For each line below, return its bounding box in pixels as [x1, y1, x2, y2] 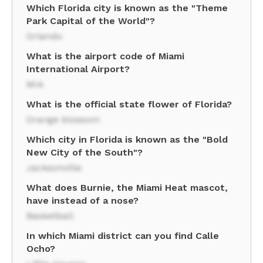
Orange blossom [26, 114, 100, 125]
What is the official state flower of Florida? [26, 99, 232, 110]
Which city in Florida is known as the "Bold [26, 134, 228, 145]
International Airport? [26, 63, 130, 75]
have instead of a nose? [26, 195, 139, 206]
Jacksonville [26, 162, 82, 173]
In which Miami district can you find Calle [26, 230, 219, 241]
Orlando [26, 31, 62, 42]
